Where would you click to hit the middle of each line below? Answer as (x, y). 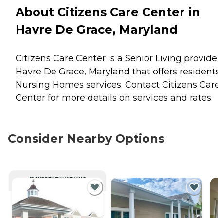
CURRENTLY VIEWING (60, 179)
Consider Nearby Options (86, 138)
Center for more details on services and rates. (114, 98)
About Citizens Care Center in (108, 12)
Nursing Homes (50, 84)
